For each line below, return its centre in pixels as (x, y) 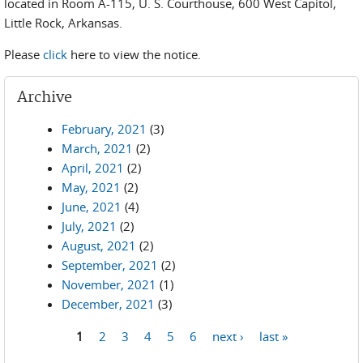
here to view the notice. (134, 54)
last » (273, 335)
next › (228, 335)
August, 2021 (99, 246)
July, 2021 (89, 226)
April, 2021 (93, 168)
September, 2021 (110, 265)
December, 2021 (108, 304)
